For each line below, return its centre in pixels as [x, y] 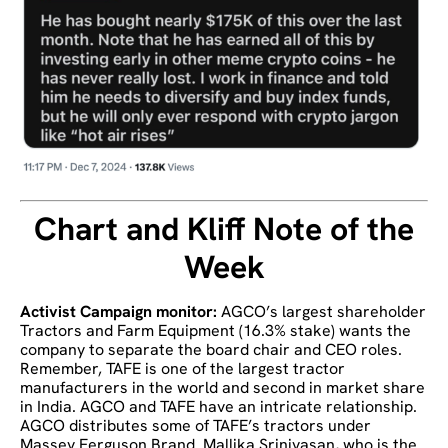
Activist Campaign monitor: [120, 312]
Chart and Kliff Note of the [224, 229]
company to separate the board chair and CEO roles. [211, 350]
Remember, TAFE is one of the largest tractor [182, 369]
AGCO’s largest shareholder [323, 312]
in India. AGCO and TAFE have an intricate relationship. [218, 407]
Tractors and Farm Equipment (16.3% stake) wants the [215, 331]
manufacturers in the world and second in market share [222, 388]
